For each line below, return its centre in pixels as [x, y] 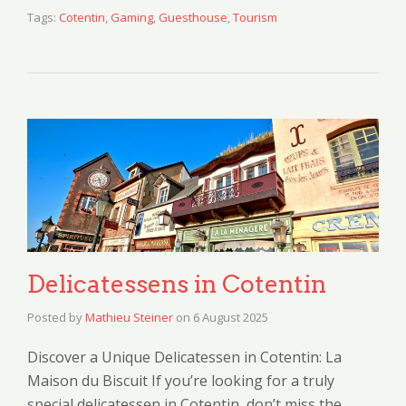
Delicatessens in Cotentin [177, 284]
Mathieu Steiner [129, 317]
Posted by [56, 317]
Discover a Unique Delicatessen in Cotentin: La [184, 357]
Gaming [132, 18]
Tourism [255, 18]
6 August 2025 [231, 317]
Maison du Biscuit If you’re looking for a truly [181, 380]
